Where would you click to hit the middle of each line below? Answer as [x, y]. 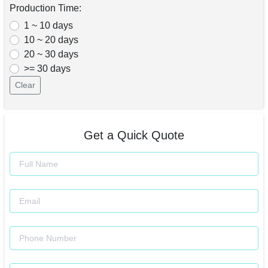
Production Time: [45, 8]
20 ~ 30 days [51, 54]
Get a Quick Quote [134, 135]
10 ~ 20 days [51, 40]
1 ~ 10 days [48, 26]
